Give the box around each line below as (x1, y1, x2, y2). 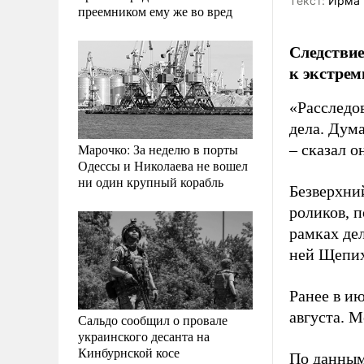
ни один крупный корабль (78, 172, 223, 190)
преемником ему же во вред (78, 2, 232, 19)
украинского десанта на (78, 327, 210, 344)
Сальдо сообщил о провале (78, 310, 227, 328)
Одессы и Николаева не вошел (78, 156, 248, 174)
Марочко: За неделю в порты (78, 140, 238, 158)
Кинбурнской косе (78, 343, 180, 361)
